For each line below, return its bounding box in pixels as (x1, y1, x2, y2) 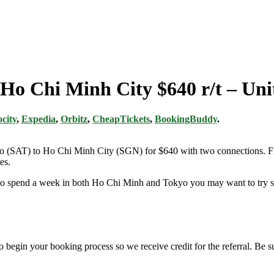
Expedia (21, 113, 56, 124)
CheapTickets (92, 113, 150, 124)
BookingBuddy (155, 113, 217, 124)
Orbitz (61, 113, 87, 124)
